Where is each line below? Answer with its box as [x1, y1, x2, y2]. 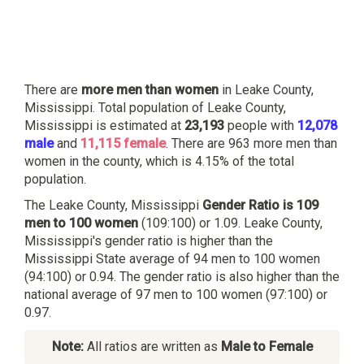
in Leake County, [219, 81, 314, 97]
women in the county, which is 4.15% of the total [24, 153, 294, 169]
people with [224, 117, 297, 133]
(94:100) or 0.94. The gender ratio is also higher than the [24, 268, 340, 284]
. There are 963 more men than [166, 135, 337, 151]
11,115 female [80, 135, 166, 151]
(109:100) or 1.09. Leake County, [138, 214, 323, 231]
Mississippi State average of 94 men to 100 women [24, 250, 320, 266]
